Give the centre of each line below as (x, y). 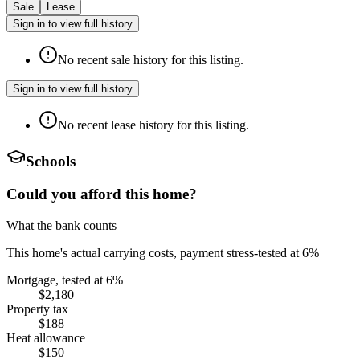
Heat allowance (46, 337)
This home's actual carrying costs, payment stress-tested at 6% (163, 252)
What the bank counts (61, 225)
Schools (51, 162)
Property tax (37, 309)
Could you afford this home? (102, 194)
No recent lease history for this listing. (153, 125)
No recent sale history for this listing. (151, 59)
